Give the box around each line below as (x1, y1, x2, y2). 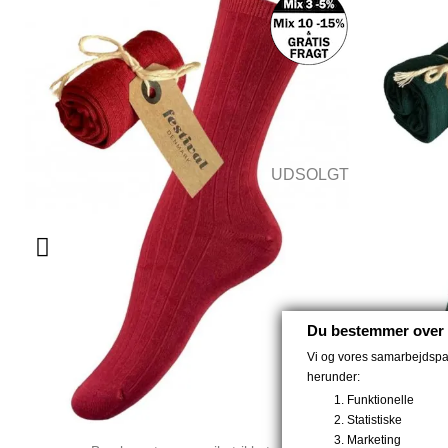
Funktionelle (347, 393, 414, 407)
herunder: (307, 370, 360, 384)
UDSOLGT (270, 166, 349, 184)
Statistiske (347, 413, 402, 427)
